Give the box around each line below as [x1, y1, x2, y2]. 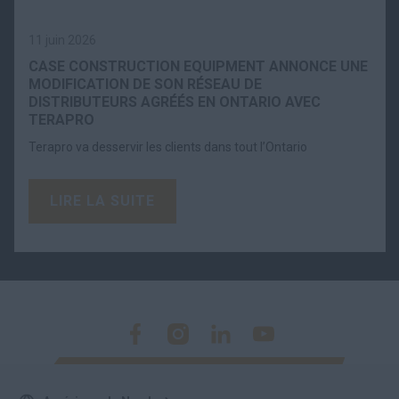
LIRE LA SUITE [50, 191, 155, 209]
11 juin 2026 [28, 32, 96, 47]
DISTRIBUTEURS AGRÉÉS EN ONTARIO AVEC [28, 93, 321, 110]
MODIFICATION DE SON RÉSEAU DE [28, 75, 262, 93]
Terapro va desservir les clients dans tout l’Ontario [28, 139, 307, 154]
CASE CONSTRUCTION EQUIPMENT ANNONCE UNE [28, 57, 368, 75]
